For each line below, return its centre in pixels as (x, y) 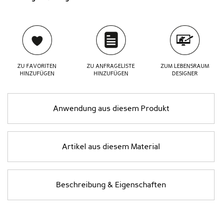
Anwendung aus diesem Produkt (111, 109)
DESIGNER (185, 74)
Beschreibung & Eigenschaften (111, 185)
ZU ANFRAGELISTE (111, 66)
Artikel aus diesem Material (111, 147)
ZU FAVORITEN (37, 66)
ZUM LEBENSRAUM (185, 66)
